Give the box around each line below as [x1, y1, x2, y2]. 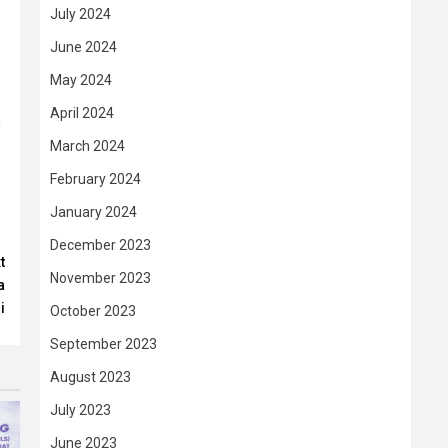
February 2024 [50, 171, 141, 187]
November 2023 [50, 270, 151, 286]
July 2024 [50, 6, 111, 22]
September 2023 [50, 336, 157, 352]
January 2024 [50, 204, 137, 220]
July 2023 [50, 402, 111, 418]
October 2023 [50, 303, 136, 319]
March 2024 [50, 138, 125, 154]
